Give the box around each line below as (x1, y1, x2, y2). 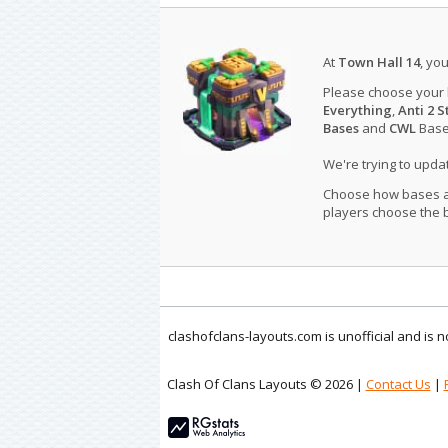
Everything (322, 100, 392, 119)
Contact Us (365, 374, 431, 393)
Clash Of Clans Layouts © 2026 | (166, 374, 366, 393)
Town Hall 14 (337, 52, 420, 71)
